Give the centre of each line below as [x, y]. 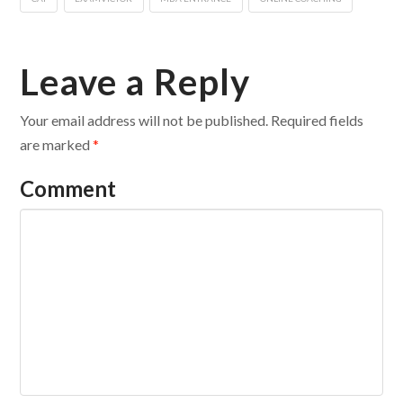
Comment [68, 189]
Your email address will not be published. [144, 121]
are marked [57, 145]
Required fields [316, 121]
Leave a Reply [135, 81]
